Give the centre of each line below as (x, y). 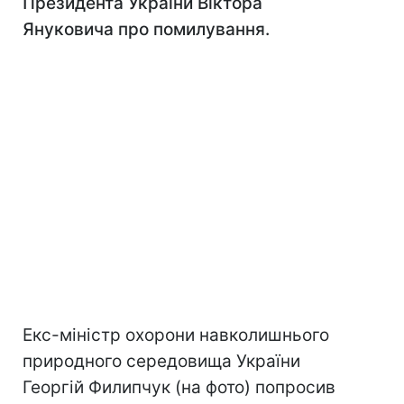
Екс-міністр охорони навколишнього (176, 335)
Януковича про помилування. (146, 29)
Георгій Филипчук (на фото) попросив (179, 387)
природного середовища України (161, 361)
